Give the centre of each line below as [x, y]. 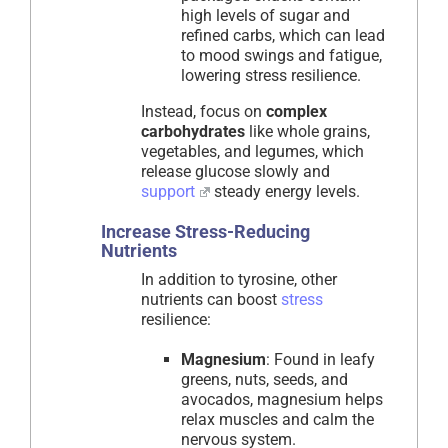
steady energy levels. [284, 192]
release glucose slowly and [235, 172]
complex [296, 112]
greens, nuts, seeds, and [264, 380]
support [168, 192]
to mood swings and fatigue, [281, 56]
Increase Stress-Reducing [205, 232]
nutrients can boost [211, 300]
